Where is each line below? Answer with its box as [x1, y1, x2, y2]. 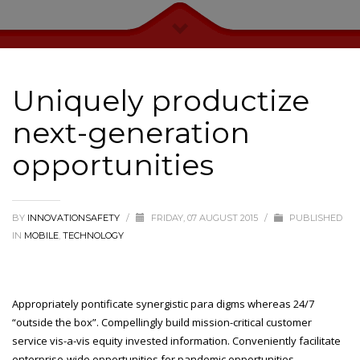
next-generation [12, 115, 250, 150]
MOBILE [24, 230, 59, 241]
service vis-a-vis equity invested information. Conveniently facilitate [12, 333, 341, 348]
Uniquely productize [12, 83, 309, 118]
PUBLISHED [287, 212, 342, 223]
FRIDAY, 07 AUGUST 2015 [151, 212, 260, 223]
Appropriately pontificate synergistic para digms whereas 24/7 [12, 297, 314, 311]
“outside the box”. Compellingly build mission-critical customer [12, 315, 312, 329]
